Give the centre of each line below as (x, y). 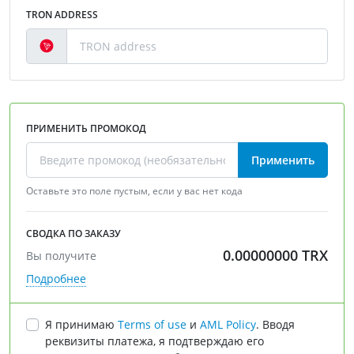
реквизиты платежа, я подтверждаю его (154, 341)
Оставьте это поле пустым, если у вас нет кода (134, 191)
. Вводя (275, 325)
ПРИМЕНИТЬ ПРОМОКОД (86, 128)
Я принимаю (81, 325)
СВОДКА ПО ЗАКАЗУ (73, 234)
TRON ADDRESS (62, 14)
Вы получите (61, 256)
